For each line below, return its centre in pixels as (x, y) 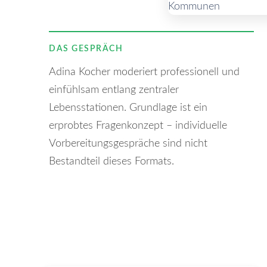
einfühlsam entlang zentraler (114, 90)
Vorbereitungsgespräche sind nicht (128, 144)
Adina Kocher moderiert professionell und (144, 72)
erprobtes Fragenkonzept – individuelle (138, 126)
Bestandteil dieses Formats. (111, 162)
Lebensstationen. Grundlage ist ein (128, 108)
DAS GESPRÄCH (86, 49)
